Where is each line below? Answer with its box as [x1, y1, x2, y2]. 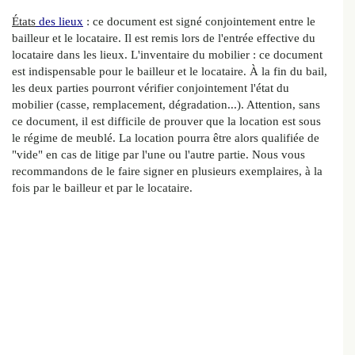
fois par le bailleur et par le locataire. [12, 181, 199, 195]
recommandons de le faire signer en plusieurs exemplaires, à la [12, 165, 323, 178]
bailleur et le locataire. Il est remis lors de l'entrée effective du [12, 32, 315, 45]
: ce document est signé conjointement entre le [83, 15, 315, 29]
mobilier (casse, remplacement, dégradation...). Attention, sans [12, 98, 320, 112]
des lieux [36, 15, 83, 29]
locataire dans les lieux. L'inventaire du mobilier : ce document [12, 48, 323, 62]
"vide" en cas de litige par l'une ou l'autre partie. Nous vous [12, 148, 305, 162]
